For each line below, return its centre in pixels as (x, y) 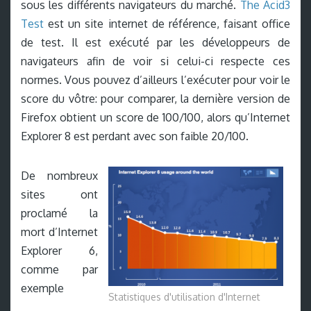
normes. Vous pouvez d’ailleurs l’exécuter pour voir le (155, 80)
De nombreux (59, 176)
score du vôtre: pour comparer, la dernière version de (155, 99)
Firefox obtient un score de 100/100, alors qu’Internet (155, 117)
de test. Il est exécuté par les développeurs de (155, 42)
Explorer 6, (59, 251)
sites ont (59, 194)
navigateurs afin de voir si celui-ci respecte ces (155, 61)
